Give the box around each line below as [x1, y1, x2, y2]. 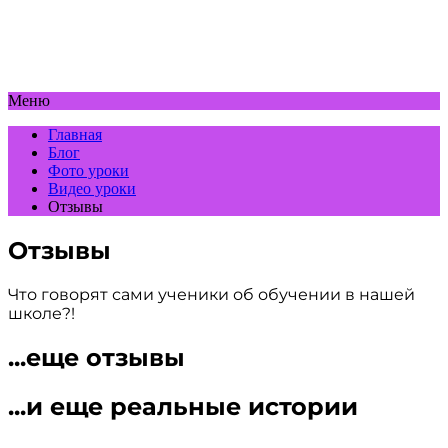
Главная [48, 126, 102, 143]
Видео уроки [48, 180, 136, 197]
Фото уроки [48, 162, 129, 179]
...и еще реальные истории [8, 391, 358, 421]
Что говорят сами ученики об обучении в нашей [8, 284, 415, 304]
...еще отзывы [8, 342, 185, 372]
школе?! [8, 303, 75, 323]
